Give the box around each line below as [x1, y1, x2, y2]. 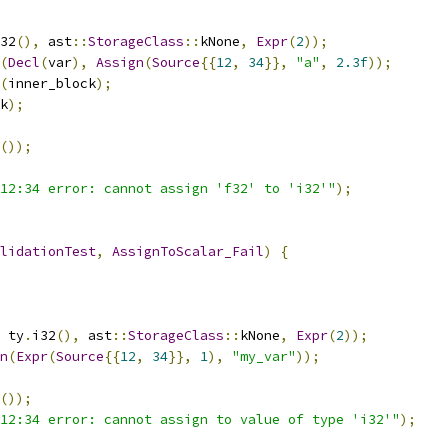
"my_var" [232, 348, 296, 365]
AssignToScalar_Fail [112, 243, 264, 260]
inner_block [8, 75, 96, 92]
